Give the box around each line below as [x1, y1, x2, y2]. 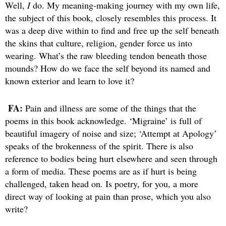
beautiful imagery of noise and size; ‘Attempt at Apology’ [5, 127, 217, 139]
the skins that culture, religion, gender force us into [5, 36, 192, 49]
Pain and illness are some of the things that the [25, 101, 196, 114]
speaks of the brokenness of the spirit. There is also [5, 139, 193, 152]
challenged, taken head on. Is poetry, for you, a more [5, 177, 198, 190]
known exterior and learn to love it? [5, 74, 134, 87]
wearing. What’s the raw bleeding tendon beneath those [5, 49, 207, 62]
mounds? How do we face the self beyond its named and [5, 62, 210, 74]
